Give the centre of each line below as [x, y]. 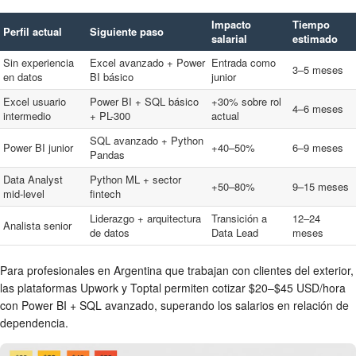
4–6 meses [318, 109]
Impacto [231, 25]
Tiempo [311, 25]
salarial [229, 39]
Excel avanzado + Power [147, 63]
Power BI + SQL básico [144, 102]
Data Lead [235, 233]
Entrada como [244, 63]
